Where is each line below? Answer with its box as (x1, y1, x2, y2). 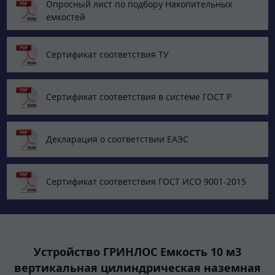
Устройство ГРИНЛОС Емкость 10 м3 (34, 244, 241, 259)
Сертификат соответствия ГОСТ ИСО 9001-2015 (46, 176, 246, 188)
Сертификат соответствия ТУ (46, 48, 169, 61)
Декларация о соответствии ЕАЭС (46, 133, 188, 145)
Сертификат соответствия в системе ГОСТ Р (46, 91, 231, 103)
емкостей (46, 10, 85, 23)
